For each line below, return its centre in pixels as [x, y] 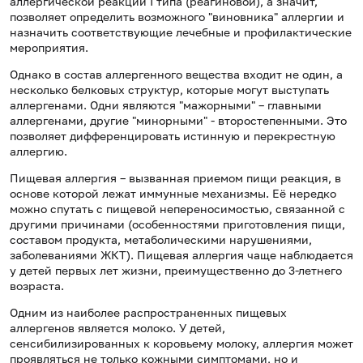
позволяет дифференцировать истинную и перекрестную [173, 136]
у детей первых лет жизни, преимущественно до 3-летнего [176, 271]
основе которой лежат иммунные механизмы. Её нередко [173, 194]
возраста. [37, 286]
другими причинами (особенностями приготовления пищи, [177, 224]
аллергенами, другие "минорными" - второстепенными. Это [178, 121]
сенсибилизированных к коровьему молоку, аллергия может [181, 344]
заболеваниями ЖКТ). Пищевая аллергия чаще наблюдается [181, 255]
